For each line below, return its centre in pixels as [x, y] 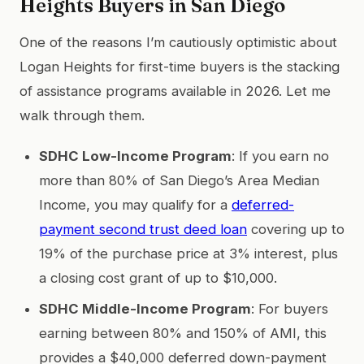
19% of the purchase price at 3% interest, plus [188, 253]
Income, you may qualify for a [135, 204]
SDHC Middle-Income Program [145, 308]
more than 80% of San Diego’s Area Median [179, 180]
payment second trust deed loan [143, 229]
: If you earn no [280, 156]
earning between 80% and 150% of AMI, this [183, 333]
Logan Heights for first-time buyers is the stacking [180, 66]
